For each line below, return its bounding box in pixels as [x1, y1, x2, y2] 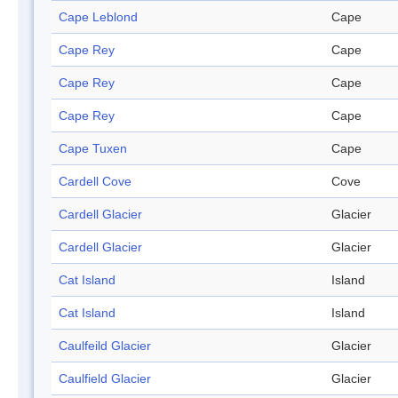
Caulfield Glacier [59, 371, 151, 386]
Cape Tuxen [59, 141, 127, 156]
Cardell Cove [59, 174, 131, 189]
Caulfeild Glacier [59, 338, 151, 354]
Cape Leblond [59, 10, 138, 25]
